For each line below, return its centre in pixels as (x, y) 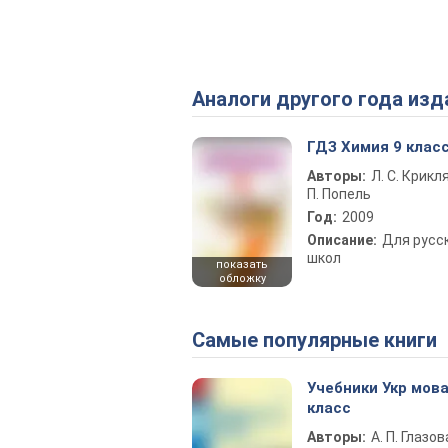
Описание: (342, 240)
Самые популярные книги (321, 340)
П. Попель (339, 194)
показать (242, 264)
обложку (242, 278)
